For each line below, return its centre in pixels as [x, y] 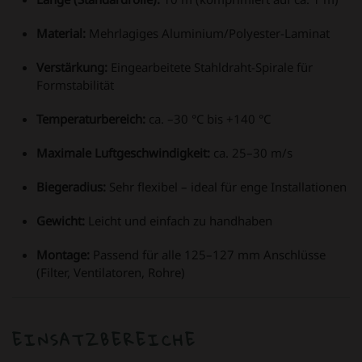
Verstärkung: [72, 67]
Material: [61, 33]
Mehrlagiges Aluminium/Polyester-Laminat [208, 33]
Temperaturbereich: [91, 118]
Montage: [63, 254]
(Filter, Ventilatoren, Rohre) [111, 272]
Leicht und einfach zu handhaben [179, 220]
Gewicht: [61, 220]
